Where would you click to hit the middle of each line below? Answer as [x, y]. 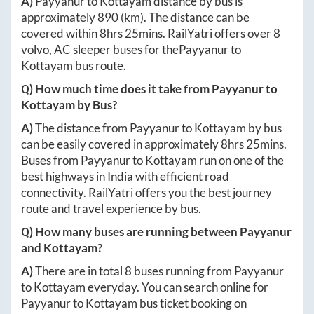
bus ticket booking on [192, 303]
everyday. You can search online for [177, 287]
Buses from [51, 160]
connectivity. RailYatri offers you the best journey [146, 192]
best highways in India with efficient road [125, 176]
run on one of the [240, 160]
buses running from [183, 271]
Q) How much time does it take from [116, 88]
